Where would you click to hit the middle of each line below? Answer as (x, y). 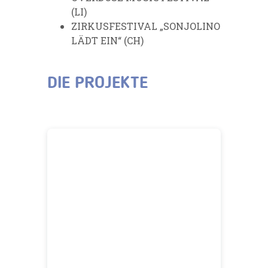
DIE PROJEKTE (98, 84)
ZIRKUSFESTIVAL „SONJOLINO (146, 26)
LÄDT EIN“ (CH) (107, 41)
